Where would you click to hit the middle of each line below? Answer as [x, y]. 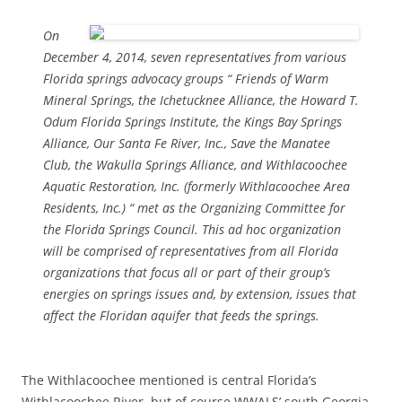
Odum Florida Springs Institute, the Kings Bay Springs [192, 121]
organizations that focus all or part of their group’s [187, 272]
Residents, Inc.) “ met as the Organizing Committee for [194, 207]
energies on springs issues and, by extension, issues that [200, 293]
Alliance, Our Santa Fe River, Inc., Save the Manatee [187, 143]
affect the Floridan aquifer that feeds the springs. [181, 315]
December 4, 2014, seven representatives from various [195, 57]
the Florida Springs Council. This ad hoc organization [192, 229]
